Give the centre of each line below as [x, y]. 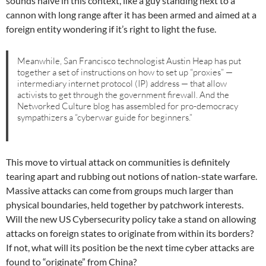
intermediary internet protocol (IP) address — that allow [122, 83]
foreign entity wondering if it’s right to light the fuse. [111, 29]
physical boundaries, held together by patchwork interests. [125, 205]
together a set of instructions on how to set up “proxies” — [125, 72]
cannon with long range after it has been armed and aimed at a [131, 15]
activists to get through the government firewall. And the [123, 94]
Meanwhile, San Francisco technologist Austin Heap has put [129, 61]
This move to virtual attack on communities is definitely [118, 162]
